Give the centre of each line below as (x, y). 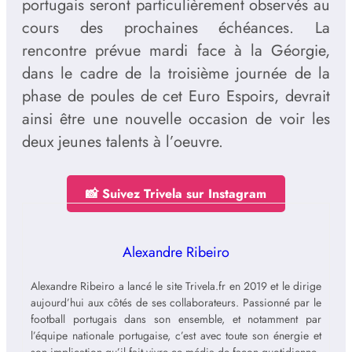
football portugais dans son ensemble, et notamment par (176, 319)
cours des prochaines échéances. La (176, 28)
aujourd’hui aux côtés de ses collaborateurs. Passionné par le (176, 303)
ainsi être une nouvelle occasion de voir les (176, 119)
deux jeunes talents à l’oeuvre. (123, 142)
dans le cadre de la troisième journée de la (176, 74)
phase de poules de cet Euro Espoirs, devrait (176, 97)
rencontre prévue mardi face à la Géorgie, (176, 51)
